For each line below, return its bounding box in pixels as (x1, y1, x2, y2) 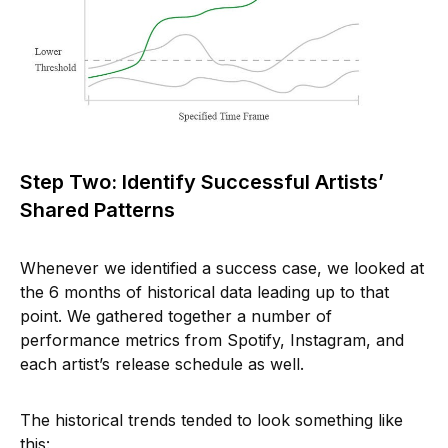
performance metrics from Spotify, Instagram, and (20, 330, 404, 351)
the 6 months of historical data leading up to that (20, 282, 389, 303)
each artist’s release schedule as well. (20, 354, 304, 375)
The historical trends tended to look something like (20, 410, 403, 431)
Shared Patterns (20, 198, 175, 223)
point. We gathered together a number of (20, 306, 332, 327)
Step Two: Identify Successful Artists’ (20, 170, 384, 195)
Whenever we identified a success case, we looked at (20, 258, 424, 279)
